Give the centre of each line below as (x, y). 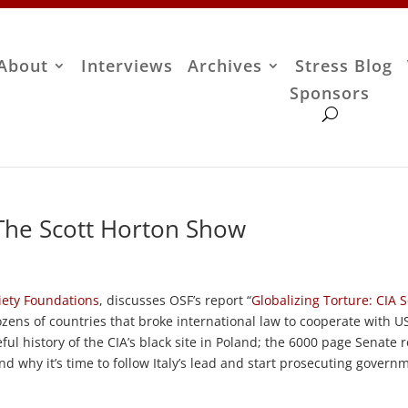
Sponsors (330, 93)
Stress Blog (344, 66)
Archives (225, 66)
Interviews (127, 66)
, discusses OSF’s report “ (176, 300)
